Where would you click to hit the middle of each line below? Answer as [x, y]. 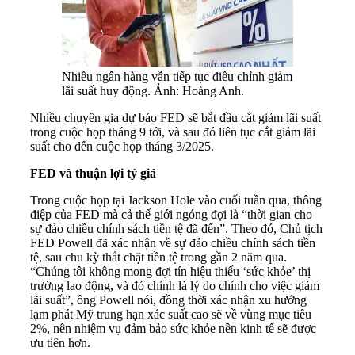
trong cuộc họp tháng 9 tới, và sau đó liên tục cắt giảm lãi [173, 132]
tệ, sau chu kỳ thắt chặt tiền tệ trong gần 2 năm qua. [158, 258]
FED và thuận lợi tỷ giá [93, 174]
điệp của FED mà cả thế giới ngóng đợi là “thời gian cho [171, 215]
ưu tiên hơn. [60, 343]
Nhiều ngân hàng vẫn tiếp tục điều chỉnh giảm [177, 77]
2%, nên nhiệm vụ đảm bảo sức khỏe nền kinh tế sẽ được [173, 329]
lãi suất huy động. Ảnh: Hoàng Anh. [153, 91]
